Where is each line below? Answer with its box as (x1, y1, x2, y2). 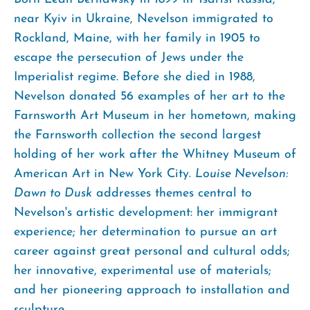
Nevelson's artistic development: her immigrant (14, 206, 277, 219)
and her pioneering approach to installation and (14, 283, 290, 297)
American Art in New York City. (14, 167, 195, 181)
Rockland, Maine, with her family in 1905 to (14, 31, 260, 45)
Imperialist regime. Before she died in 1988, (14, 70, 255, 84)
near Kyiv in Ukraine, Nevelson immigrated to (14, 12, 273, 26)
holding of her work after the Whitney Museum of (14, 147, 296, 161)
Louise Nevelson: (195, 167, 288, 181)
